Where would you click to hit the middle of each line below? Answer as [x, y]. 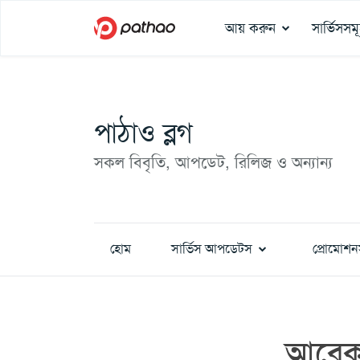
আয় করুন [250, 28]
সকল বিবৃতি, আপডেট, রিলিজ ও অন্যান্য [213, 162]
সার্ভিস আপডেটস [212, 249]
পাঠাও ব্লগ [143, 133]
